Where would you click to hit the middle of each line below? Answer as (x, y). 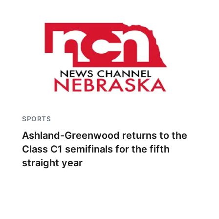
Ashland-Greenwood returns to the (105, 135)
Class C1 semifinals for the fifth (96, 149)
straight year (52, 163)
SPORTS (36, 119)
